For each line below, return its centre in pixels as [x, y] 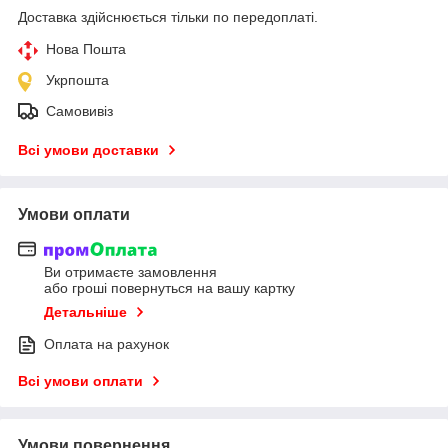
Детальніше [85, 312]
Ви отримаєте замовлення [130, 272]
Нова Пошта [86, 48]
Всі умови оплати [80, 381]
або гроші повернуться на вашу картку [169, 288]
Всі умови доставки [88, 149]
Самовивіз [79, 110]
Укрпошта [77, 79]
